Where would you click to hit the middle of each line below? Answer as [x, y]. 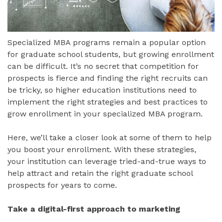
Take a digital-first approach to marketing [94, 209]
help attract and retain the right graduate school [100, 173]
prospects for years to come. [62, 185]
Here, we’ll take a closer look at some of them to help [110, 138]
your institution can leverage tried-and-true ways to [107, 162]
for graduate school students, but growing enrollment [111, 55]
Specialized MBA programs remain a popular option [107, 43]
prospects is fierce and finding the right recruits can [108, 78]
